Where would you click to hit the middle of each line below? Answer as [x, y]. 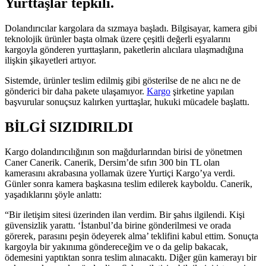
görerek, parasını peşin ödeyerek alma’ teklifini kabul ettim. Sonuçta [132, 236]
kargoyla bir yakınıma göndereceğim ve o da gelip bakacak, [116, 247]
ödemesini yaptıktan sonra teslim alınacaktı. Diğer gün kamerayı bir [131, 258]
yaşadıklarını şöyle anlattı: [53, 195]
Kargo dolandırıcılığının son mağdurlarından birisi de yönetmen [123, 152]
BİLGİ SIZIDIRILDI [69, 127]
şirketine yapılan [202, 91]
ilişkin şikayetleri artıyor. [50, 60]
